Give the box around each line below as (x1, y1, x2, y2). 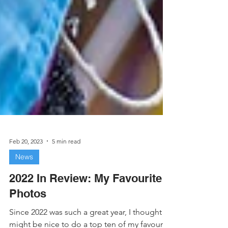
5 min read (52, 161, 80, 169)
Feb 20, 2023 (9, 161, 43, 169)
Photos (9, 211, 46, 224)
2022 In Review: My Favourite (9, 196, 162, 209)
